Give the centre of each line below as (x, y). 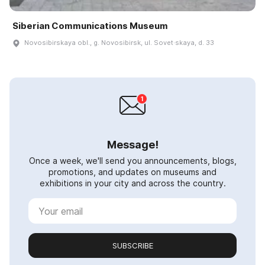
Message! (132, 145)
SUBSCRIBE (132, 246)
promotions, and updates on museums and (132, 172)
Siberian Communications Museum (90, 26)
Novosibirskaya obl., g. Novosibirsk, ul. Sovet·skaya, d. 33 (119, 43)
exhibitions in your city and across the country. (132, 183)
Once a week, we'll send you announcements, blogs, (132, 161)
